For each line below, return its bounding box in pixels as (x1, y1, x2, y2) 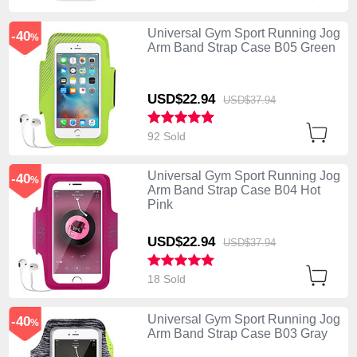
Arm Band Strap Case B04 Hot (147, 183, 320, 198)
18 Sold (147, 273, 189, 286)
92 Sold (147, 130, 189, 143)
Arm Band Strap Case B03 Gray (147, 326, 328, 340)
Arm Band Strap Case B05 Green (147, 41, 335, 55)
